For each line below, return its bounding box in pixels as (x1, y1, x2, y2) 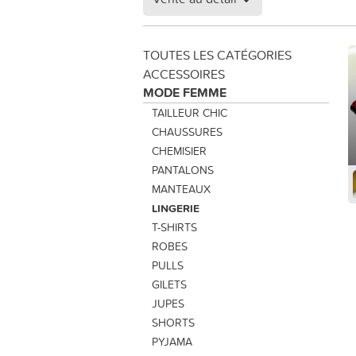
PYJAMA (151, 334, 192, 350)
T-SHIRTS (151, 219, 197, 235)
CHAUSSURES (151, 124, 222, 140)
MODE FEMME (143, 83, 226, 102)
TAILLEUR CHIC (151, 105, 227, 121)
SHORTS (151, 315, 195, 331)
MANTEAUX (151, 181, 211, 197)
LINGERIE (151, 200, 199, 216)
